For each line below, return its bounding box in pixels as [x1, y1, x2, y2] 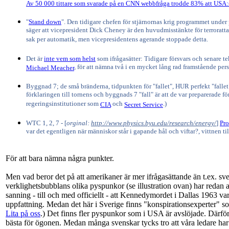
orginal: [66, 119, 91, 127]
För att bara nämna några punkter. [6, 154, 114, 163]
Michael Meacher [26, 64, 74, 72]
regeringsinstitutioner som [26, 100, 100, 109]
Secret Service [124, 101, 163, 109]
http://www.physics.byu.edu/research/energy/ [91, 119, 216, 127]
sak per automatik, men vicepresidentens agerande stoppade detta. [26, 35, 208, 44]
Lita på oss [6, 209, 40, 218]
